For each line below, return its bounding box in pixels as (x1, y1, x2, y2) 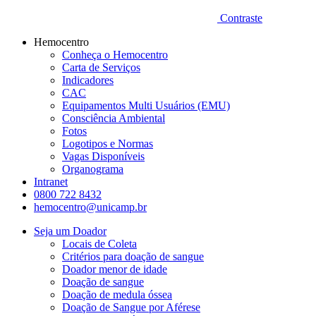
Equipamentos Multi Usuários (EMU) (62, 99, 230, 111)
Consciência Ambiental (62, 111, 165, 124)
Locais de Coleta (62, 237, 137, 250)
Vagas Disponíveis (62, 150, 145, 162)
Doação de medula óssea (62, 288, 172, 300)
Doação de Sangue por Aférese (62, 300, 200, 313)
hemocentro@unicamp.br (34, 200, 147, 213)
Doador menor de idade (62, 262, 167, 275)
